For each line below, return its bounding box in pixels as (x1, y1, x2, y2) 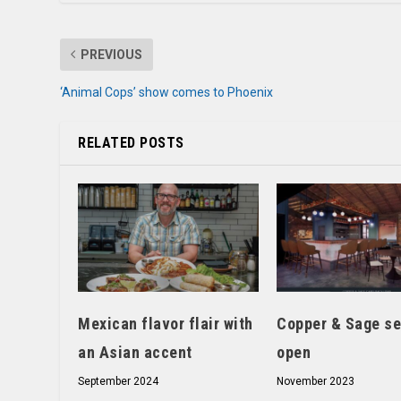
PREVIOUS (81, 47, 143, 62)
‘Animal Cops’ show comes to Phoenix (60, 84, 274, 99)
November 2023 (277, 374, 355, 388)
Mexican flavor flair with (78, 313, 253, 333)
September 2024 (78, 374, 159, 388)
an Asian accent (78, 342, 192, 362)
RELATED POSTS (78, 133, 184, 151)
